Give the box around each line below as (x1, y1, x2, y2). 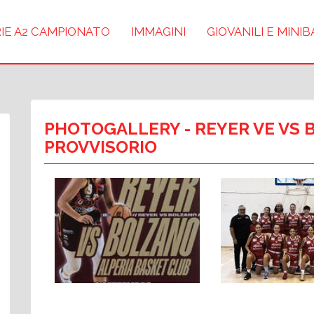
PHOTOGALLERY (44, 118, 180, 139)
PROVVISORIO (44, 137, 157, 157)
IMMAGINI (131, 25, 186, 39)
